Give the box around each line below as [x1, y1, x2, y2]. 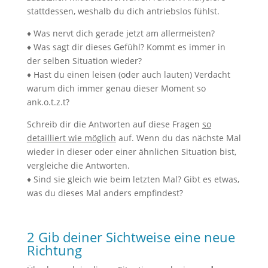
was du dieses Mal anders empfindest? [26, 187, 183, 199]
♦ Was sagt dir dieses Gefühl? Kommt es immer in [26, 41, 226, 53]
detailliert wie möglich [26, 132, 116, 144]
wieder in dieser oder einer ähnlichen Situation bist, [26, 146, 236, 157]
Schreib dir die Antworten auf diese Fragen [26, 118, 202, 130]
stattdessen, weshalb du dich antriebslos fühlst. [26, 5, 220, 17]
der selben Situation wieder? [26, 55, 142, 66]
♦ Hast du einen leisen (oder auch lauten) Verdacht [26, 69, 230, 80]
